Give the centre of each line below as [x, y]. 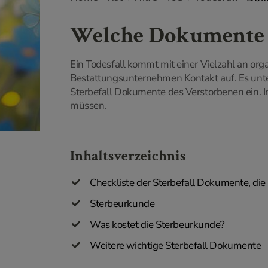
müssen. [88, 106]
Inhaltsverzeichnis [128, 156]
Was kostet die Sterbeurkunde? [157, 225]
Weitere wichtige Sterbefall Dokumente [176, 246]
